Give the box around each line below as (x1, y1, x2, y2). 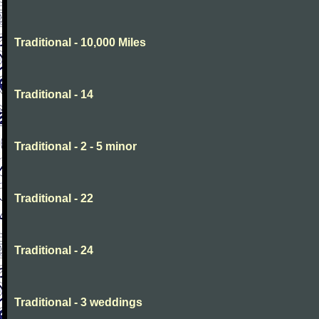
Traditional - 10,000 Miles (14, 36, 146, 48)
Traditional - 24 (14, 244, 93, 256)
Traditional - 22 (14, 192, 93, 204)
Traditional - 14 (14, 88, 93, 100)
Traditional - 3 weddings (14, 296, 142, 308)
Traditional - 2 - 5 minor (14, 140, 137, 152)
